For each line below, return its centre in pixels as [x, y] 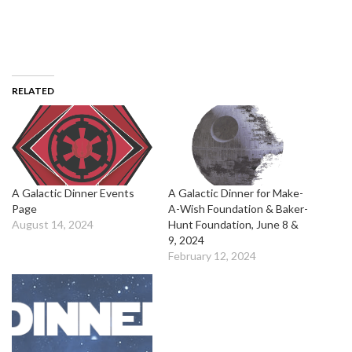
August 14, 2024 [53, 225]
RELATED [33, 91]
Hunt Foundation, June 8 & [233, 225]
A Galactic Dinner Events [73, 193]
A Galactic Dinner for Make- [236, 193]
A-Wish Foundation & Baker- [238, 209]
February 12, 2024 [212, 256]
